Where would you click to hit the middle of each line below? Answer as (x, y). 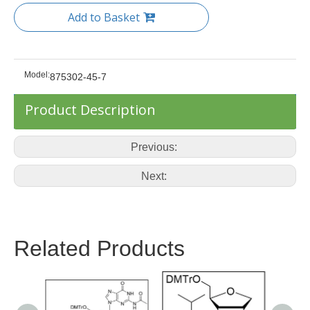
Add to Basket (104, 17)
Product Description (90, 110)
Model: (37, 75)
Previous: (155, 147)
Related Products (99, 248)
